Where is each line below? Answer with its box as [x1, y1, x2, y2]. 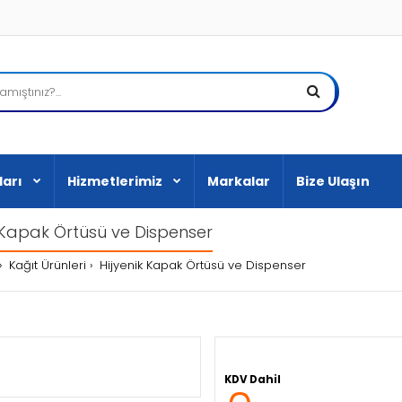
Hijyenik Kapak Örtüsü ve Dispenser [100, 257, 306, 274]
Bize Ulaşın [296, 172, 370, 190]
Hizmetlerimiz [67, 172, 162, 190]
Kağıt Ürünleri [9, 257, 86, 274]
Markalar [207, 172, 270, 190]
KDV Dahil [224, 371, 281, 387]
